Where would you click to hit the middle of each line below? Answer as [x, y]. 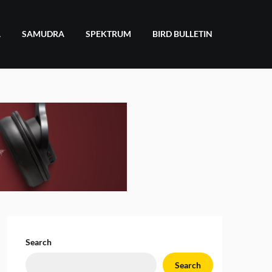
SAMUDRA [43, 33]
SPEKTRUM [108, 33]
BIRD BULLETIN [182, 33]
